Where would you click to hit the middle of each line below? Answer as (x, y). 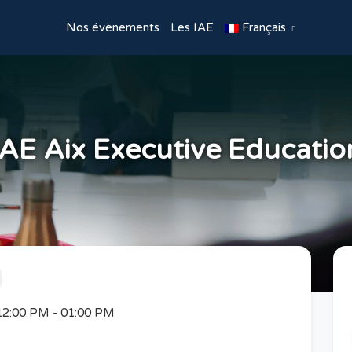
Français (262, 27)
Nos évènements (113, 27)
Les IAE (192, 27)
